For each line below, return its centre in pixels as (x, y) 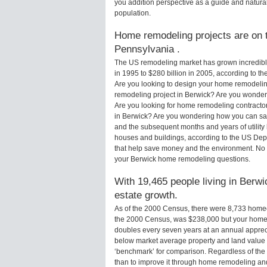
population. (133, 13)
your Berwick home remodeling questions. (182, 159)
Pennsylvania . (147, 49)
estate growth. (146, 195)
